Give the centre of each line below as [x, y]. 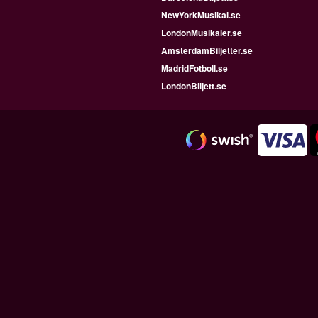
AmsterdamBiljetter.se [207, 50]
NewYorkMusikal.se [201, 15]
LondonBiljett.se [194, 86]
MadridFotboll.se [194, 68]
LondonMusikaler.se [202, 33]
